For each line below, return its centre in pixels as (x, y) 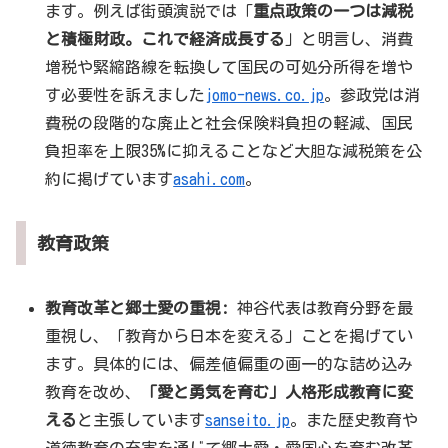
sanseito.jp (248, 420)
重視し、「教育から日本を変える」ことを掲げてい (229, 336)
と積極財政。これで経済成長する (165, 38)
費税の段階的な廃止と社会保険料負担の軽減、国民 (229, 122)
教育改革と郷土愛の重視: (137, 308)
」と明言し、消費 (349, 38)
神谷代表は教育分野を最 (321, 308)
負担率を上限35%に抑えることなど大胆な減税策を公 (234, 150)
